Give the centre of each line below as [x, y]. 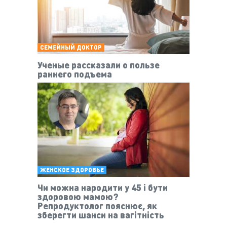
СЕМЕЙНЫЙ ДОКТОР [71, 48]
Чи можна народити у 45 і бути [103, 187]
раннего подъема [75, 74]
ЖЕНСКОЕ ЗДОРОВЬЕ [72, 170]
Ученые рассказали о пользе [99, 65]
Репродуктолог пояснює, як [97, 205]
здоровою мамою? [78, 196]
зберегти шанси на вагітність [101, 214]
